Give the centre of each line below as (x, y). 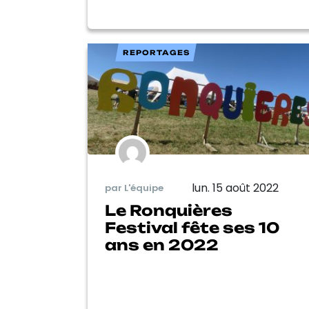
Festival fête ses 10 (192, 227)
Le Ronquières (169, 210)
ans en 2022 (162, 245)
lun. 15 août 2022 (235, 188)
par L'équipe (134, 188)
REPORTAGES (156, 53)
